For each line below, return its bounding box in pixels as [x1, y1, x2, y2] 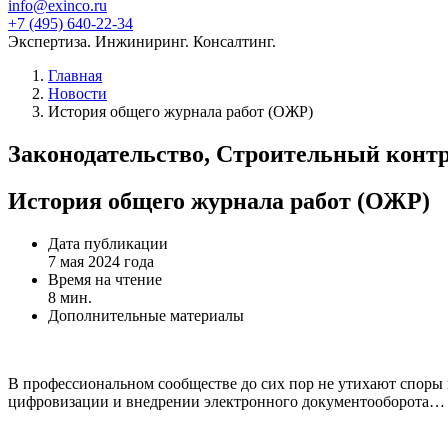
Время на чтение [48, 270, 162, 288]
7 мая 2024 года [48, 252, 154, 270]
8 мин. [48, 288, 92, 306]
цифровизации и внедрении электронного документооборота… [8, 392, 445, 410]
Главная [48, 67, 102, 84]
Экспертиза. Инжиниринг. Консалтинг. [8, 33, 276, 50]
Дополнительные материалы [48, 306, 244, 324]
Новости [48, 85, 107, 102]
